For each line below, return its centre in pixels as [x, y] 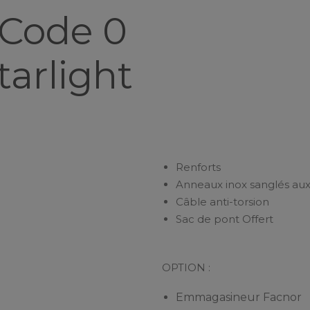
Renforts [198, 167]
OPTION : [186, 267]
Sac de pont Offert [225, 219]
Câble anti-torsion [222, 202]
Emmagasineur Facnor [239, 297]
